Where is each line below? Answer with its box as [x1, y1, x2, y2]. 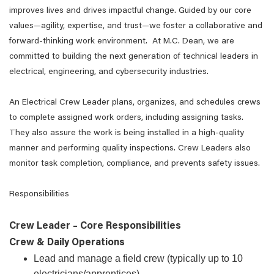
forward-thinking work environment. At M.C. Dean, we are [9, 37, 234, 46]
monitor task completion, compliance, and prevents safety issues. [9, 160, 260, 168]
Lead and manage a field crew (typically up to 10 [34, 253, 243, 264]
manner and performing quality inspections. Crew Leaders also [9, 144, 251, 153]
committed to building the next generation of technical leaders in [9, 53, 258, 61]
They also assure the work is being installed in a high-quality [9, 129, 244, 138]
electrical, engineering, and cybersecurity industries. [9, 68, 211, 76]
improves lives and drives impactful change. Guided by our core [9, 7, 251, 15]
